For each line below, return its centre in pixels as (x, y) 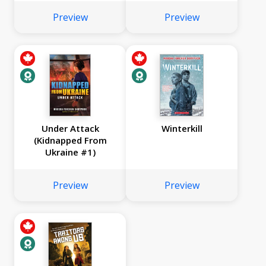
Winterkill (182, 129)
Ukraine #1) (70, 152)
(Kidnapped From (70, 140)
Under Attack (70, 129)
